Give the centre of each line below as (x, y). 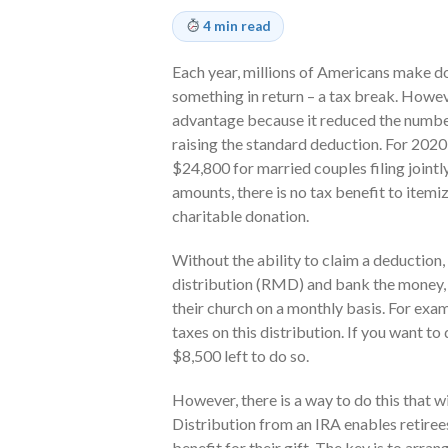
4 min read (237, 25)
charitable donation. (240, 215)
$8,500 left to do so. (240, 355)
